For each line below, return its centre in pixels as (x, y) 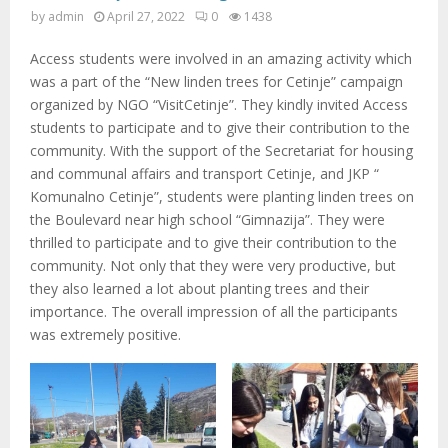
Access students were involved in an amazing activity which (221, 58)
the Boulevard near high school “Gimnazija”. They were (207, 219)
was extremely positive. (105, 334)
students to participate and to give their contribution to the (220, 127)
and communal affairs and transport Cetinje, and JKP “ (204, 173)
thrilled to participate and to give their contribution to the (213, 242)
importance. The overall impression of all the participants (214, 311)
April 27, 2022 (146, 16)
